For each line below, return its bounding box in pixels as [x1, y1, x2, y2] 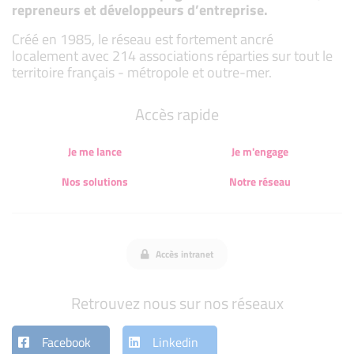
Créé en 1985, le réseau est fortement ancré [12, 28, 273, 50]
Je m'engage [231, 142, 288, 160]
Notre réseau [228, 172, 291, 190]
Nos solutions [61, 172, 128, 190]
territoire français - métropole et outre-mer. [12, 61, 272, 83]
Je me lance [67, 142, 122, 160]
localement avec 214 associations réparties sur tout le [12, 44, 333, 66]
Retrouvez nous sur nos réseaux [70, 291, 284, 315]
